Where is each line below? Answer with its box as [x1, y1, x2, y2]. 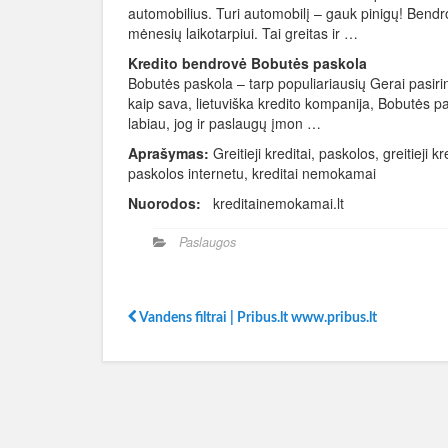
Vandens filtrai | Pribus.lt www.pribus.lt [137, 311, 377, 325]
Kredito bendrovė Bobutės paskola [128, 53, 367, 73]
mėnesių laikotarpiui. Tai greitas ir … [128, 23, 358, 43]
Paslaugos [179, 233, 236, 251]
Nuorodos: [128, 193, 201, 213]
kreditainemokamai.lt [201, 193, 352, 213]
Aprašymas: [128, 143, 209, 163]
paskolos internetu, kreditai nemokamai [128, 163, 376, 183]
